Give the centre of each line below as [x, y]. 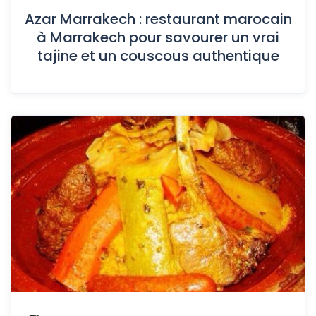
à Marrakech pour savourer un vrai [158, 38]
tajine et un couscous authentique [158, 56]
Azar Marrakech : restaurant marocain [158, 19]
